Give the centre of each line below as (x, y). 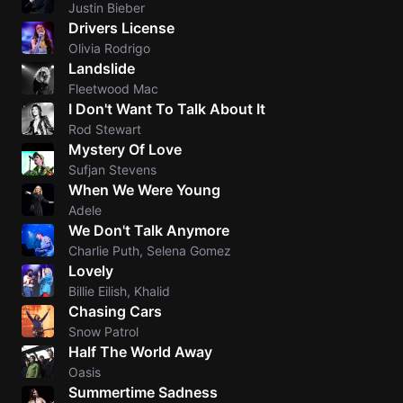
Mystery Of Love (125, 149)
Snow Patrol (103, 331)
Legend (378, 207)
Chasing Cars (115, 311)
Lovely (91, 271)
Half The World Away (140, 352)
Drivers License (121, 28)
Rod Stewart (105, 129)
